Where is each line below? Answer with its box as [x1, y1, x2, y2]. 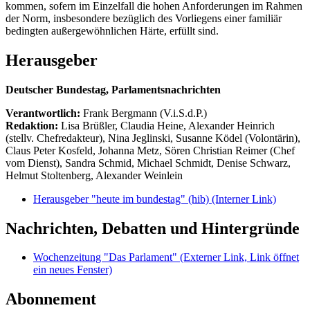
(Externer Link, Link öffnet [177, 251, 299, 264]
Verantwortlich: [6, 107, 80, 119]
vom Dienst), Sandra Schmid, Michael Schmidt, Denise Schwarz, [6, 156, 291, 169]
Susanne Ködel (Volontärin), [176, 131, 300, 144]
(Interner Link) [212, 192, 276, 205]
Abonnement [6, 290, 96, 309]
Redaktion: [6, 119, 61, 131]
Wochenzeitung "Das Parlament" [33, 251, 177, 264]
